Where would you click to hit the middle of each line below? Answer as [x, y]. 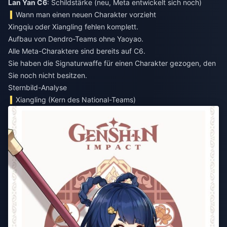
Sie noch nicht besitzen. [48, 75]
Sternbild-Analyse [37, 87]
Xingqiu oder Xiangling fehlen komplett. [73, 27]
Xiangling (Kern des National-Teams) [76, 100]
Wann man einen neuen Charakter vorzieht [86, 14]
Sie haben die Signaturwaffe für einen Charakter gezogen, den [112, 63]
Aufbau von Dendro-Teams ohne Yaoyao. [76, 39]
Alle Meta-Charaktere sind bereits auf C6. [77, 51]
